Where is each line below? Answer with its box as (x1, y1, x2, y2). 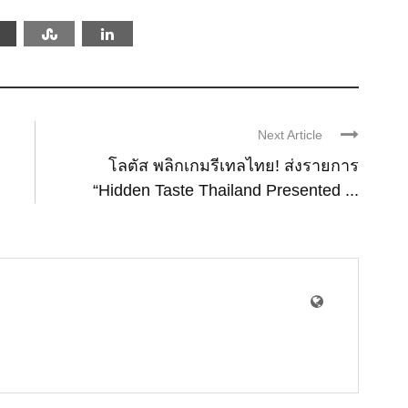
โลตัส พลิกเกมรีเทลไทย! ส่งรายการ (108, 156, 359, 175)
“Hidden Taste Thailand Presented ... (93, 180, 359, 199)
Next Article (258, 127, 322, 142)
